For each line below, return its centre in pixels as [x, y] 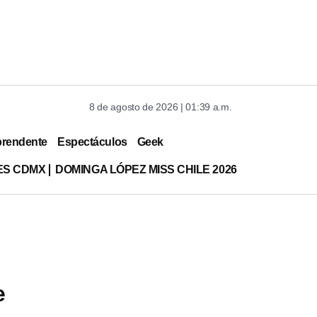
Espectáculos [92, 142]
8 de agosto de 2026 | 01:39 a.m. [161, 107]
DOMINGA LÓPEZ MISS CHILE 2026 [146, 169]
